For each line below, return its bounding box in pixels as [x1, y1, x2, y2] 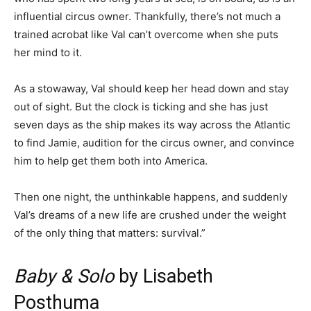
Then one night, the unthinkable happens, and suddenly [14, 190, 287, 203]
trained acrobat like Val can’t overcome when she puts [14, 28, 278, 41]
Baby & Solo [14, 265, 114, 287]
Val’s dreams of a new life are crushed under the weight [14, 208, 286, 221]
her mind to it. [14, 46, 82, 59]
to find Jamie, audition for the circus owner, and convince [14, 136, 294, 149]
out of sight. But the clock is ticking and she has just [14, 100, 268, 113]
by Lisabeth [114, 265, 213, 287]
